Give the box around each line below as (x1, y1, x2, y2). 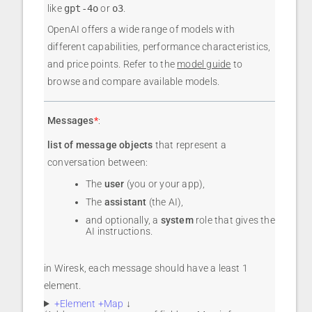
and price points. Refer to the (47, 58, 178, 70)
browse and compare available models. (47, 75, 220, 87)
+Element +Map (54, 297, 124, 309)
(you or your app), (124, 178, 205, 189)
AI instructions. (86, 225, 153, 237)
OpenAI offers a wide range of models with (47, 23, 235, 35)
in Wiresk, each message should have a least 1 (44, 262, 248, 274)
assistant (104, 196, 147, 208)
